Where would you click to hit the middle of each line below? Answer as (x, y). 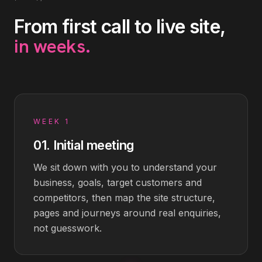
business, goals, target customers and (118, 182)
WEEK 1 (52, 121)
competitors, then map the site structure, (124, 198)
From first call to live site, (120, 27)
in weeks (50, 46)
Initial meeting (94, 145)
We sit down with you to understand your (125, 167)
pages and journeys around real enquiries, (127, 213)
